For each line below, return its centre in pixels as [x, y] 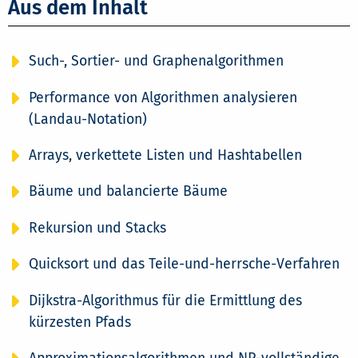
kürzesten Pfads [80, 322]
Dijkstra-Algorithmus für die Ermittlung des [165, 301]
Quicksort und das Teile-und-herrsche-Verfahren [184, 265]
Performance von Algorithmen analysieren [163, 98]
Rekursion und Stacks [97, 228]
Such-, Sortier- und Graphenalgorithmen [156, 62]
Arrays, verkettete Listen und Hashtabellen [165, 155]
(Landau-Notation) [88, 120]
